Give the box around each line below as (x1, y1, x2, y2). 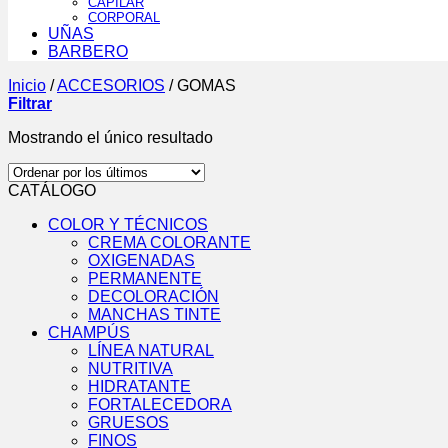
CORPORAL (88, 10, 160, 26)
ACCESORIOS (57, 77, 165, 95)
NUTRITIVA (88, 360, 173, 378)
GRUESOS (88, 414, 169, 432)
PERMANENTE (88, 270, 202, 288)
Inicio (8, 77, 46, 95)
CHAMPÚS (48, 324, 130, 342)
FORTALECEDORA (88, 396, 232, 414)
